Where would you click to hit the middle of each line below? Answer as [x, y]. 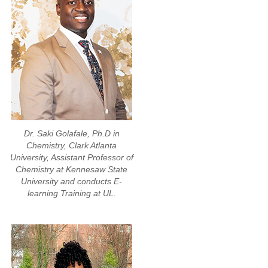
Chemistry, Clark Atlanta [71, 146]
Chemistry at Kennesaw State [71, 170]
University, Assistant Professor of [71, 158]
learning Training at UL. [71, 194]
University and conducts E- [71, 182]
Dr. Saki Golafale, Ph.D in [71, 134]
